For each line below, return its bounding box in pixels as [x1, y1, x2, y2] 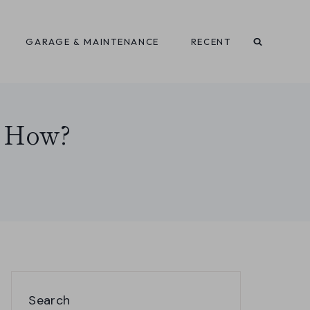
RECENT [190, 36, 231, 47]
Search [28, 292, 71, 309]
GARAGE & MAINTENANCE [26, 36, 160, 47]
